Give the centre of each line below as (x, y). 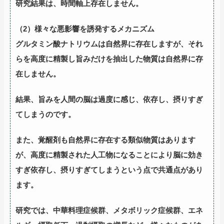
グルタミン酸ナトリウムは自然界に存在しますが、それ (109, 43)
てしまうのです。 (45, 114)
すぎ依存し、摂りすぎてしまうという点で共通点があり (109, 169)
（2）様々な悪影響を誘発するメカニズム (85, 28)
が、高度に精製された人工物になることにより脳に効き (109, 154)
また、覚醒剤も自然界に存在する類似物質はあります (105, 139)
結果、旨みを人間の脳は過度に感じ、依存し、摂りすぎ (109, 99)
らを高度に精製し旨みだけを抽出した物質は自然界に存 (109, 58)
